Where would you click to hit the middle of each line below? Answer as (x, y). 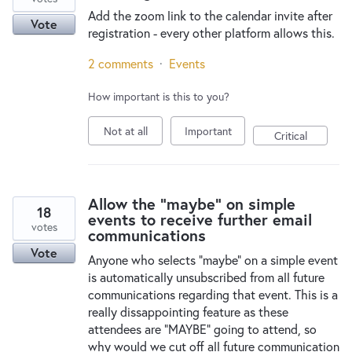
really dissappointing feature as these (188, 312)
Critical (290, 136)
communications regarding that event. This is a (213, 294)
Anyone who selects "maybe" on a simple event (213, 260)
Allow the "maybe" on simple (192, 204)
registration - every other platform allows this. (211, 33)
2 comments (121, 63)
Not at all (125, 131)
